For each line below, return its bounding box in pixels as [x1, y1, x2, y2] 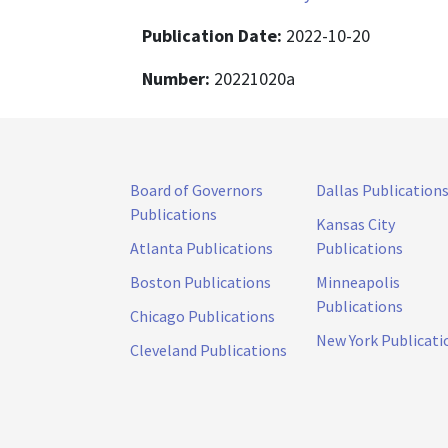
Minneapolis [316, 271, 400, 292]
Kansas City [316, 213, 395, 234]
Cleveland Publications [130, 339, 287, 360]
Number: [142, 66, 214, 90]
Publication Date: [142, 23, 286, 47]
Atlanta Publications [130, 237, 273, 258]
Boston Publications [130, 271, 271, 292]
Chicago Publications [130, 305, 275, 326]
